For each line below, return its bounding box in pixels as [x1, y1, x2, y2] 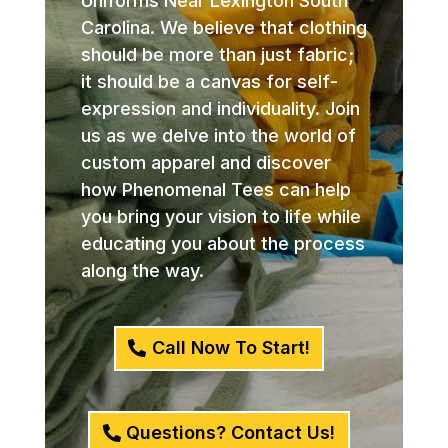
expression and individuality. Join [80, 97, 360, 119]
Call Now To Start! [151, 337, 310, 359]
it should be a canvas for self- [80, 70, 338, 92]
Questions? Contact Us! [126, 422, 336, 444]
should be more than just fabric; [80, 43, 354, 65]
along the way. [80, 259, 204, 281]
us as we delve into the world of [80, 124, 356, 146]
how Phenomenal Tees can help [80, 178, 351, 200]
